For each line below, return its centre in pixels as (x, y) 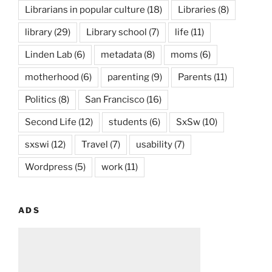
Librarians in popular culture (85, 10)
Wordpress (49, 167)
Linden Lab (49, 55)
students (128, 122)
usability (154, 145)
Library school (117, 32)
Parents (195, 77)
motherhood (52, 77)
